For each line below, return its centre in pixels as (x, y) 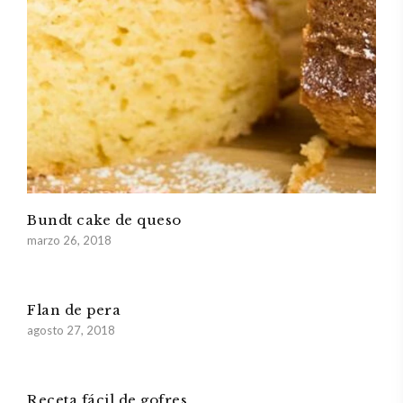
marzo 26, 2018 (69, 240)
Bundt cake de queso (104, 219)
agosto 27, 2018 (71, 330)
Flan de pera (74, 309)
